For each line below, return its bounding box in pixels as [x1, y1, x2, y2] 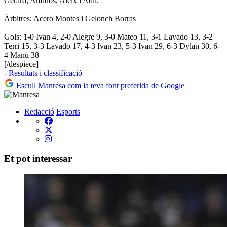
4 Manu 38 [4, 50, 39, 59]
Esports [56, 107, 80, 116]
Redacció [24, 107, 54, 116]
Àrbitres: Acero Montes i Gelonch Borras [4, 14, 136, 23]
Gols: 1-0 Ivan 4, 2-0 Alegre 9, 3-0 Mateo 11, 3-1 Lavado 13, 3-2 [4, 32, 213, 41]
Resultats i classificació [9, 68, 82, 78]
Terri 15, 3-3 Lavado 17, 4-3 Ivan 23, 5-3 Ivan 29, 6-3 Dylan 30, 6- [4, 41, 220, 50]
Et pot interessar [4, 153, 72, 164]
